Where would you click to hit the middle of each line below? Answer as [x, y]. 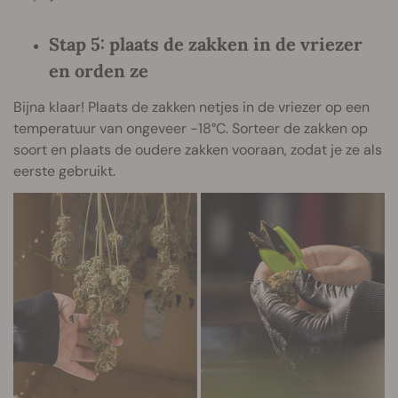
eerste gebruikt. [64, 171]
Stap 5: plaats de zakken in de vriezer [206, 44]
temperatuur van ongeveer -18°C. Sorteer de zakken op [191, 129]
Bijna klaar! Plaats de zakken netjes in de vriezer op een [191, 107]
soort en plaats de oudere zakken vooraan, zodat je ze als [198, 150]
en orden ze [99, 71]
